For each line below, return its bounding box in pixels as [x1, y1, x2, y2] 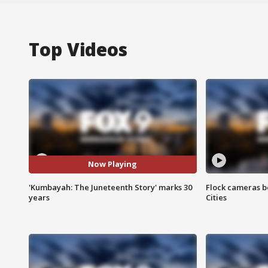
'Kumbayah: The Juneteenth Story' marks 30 [29, 181, 192, 193]
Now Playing [88, 159, 138, 170]
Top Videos [29, 36, 127, 62]
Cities [205, 191, 227, 203]
